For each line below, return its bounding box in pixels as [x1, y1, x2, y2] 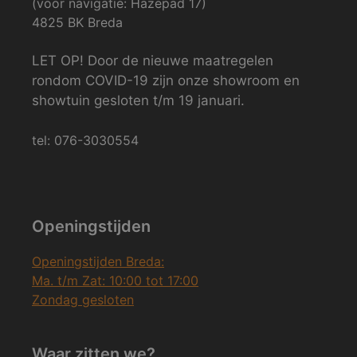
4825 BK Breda [32, 14, 123, 30]
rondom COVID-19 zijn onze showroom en [32, 72, 300, 88]
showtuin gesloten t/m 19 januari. [32, 92, 245, 108]
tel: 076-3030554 [32, 132, 139, 148]
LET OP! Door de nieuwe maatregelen [32, 52, 273, 69]
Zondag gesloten [32, 292, 134, 308]
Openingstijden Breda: [32, 253, 164, 269]
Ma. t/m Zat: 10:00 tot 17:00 [32, 273, 198, 288]
